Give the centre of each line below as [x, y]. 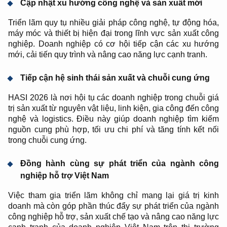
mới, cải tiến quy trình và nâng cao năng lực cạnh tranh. [108, 54]
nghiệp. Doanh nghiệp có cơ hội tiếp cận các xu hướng [113, 44]
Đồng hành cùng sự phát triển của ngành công [120, 163]
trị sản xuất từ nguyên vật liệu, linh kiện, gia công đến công [113, 108]
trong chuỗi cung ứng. [47, 140]
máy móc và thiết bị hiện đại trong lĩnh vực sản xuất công [113, 33]
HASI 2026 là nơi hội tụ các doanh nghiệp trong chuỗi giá [113, 98]
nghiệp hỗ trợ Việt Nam [65, 176]
